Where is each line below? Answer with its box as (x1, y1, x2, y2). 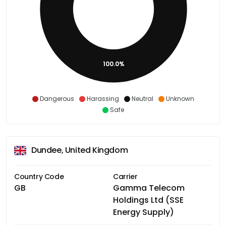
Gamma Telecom (113, 182, 185, 194)
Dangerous (39, 94, 74, 103)
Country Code (14, 171, 64, 182)
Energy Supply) (113, 206, 174, 218)
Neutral (131, 94, 153, 103)
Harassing (86, 94, 119, 103)
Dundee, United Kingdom (31, 144, 128, 156)
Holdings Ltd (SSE (113, 194, 184, 206)
